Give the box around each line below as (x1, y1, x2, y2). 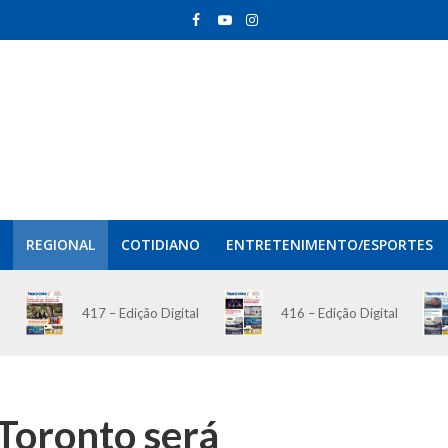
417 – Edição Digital (81, 305, 199, 322)
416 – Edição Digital (280, 305, 398, 322)
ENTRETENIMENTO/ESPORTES (225, 235, 433, 254)
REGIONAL (25, 235, 95, 254)
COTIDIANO (120, 235, 200, 254)
